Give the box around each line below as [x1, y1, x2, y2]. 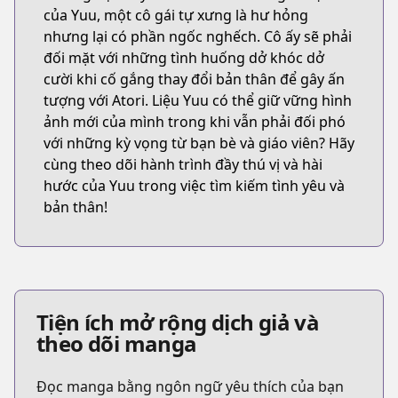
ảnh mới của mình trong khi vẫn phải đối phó [44, 112, 346, 131]
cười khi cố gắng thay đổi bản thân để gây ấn [44, 69, 345, 89]
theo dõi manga [36, 329, 197, 358]
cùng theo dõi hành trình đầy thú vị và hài [44, 155, 322, 174]
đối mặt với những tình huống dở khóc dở [44, 48, 324, 68]
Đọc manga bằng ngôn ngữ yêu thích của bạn [36, 377, 344, 396]
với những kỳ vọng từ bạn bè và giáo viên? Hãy [44, 133, 354, 153]
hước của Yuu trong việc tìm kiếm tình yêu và [44, 176, 345, 195]
